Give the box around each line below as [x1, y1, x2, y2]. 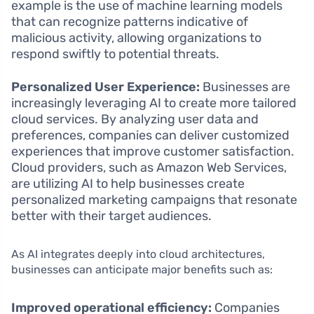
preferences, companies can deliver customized [11, 128, 289, 144]
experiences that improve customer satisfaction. [11, 144, 294, 160]
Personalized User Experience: [11, 79, 200, 95]
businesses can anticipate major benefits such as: [11, 263, 273, 277]
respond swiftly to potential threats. [11, 46, 219, 62]
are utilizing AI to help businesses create [11, 176, 245, 192]
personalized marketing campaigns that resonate [11, 192, 297, 208]
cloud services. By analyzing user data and [11, 111, 259, 128]
